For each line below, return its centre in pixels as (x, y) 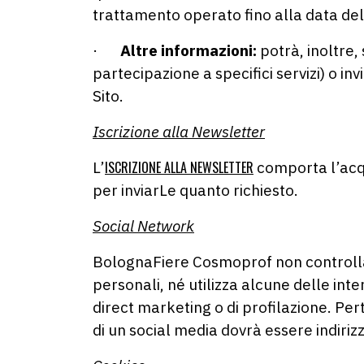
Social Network (143, 226)
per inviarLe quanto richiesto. (197, 190)
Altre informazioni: (188, 50)
